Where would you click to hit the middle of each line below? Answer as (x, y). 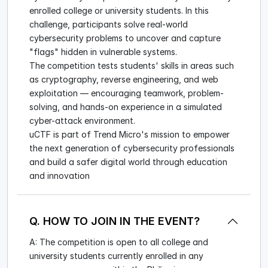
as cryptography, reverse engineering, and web (124, 80)
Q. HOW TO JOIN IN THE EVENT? (115, 221)
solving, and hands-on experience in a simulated (126, 107)
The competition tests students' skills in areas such (132, 66)
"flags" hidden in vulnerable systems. (103, 52)
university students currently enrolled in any (116, 256)
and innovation (60, 176)
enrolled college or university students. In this (119, 11)
